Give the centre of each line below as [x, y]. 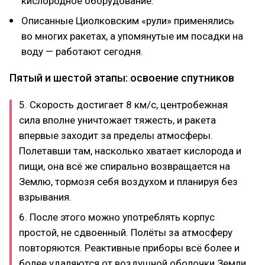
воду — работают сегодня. [82, 51]
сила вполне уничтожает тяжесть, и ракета [117, 120]
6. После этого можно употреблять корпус [117, 217]
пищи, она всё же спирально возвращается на [125, 166]
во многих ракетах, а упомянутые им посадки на [132, 36]
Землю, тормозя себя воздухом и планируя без [128, 181]
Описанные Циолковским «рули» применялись [128, 20]
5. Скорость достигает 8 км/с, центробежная [123, 104]
